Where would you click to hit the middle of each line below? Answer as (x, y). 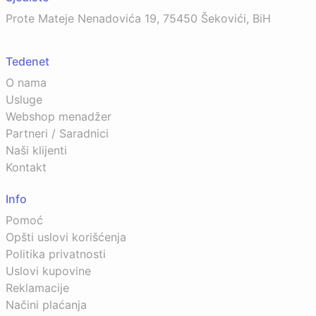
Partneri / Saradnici (57, 133)
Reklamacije (37, 288)
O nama (26, 83)
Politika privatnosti (56, 254)
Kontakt (26, 167)
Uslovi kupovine (48, 271)
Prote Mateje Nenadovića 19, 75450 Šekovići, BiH (138, 18)
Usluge (24, 99)
